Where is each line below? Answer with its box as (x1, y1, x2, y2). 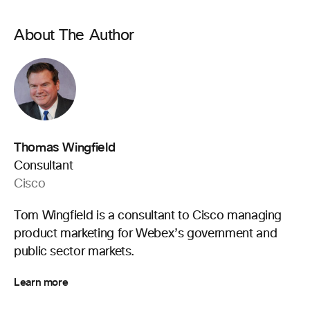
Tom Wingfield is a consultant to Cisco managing (14, 210, 282, 222)
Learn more (14, 275, 69, 289)
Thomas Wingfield (14, 139, 116, 156)
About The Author (14, 28, 134, 44)
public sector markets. (14, 246, 135, 258)
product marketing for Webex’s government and (14, 228, 277, 240)
